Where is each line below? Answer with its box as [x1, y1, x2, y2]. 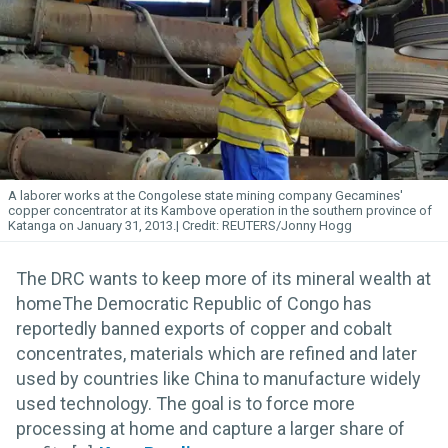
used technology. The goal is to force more [16, 392, 355, 414]
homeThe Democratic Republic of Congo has [16, 292, 372, 314]
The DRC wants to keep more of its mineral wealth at [16, 267, 431, 289]
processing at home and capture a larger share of [16, 417, 405, 439]
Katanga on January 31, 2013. [8, 217, 176, 233]
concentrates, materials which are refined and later [16, 342, 417, 364]
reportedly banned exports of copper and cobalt [16, 317, 392, 339]
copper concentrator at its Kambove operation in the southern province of [8, 202, 432, 218]
